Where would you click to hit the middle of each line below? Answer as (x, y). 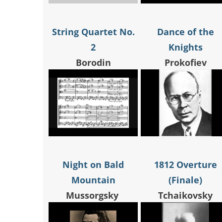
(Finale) (185, 180)
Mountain (93, 180)
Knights (185, 47)
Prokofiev (185, 63)
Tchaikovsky (185, 195)
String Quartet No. (93, 32)
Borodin (93, 63)
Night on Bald (93, 165)
